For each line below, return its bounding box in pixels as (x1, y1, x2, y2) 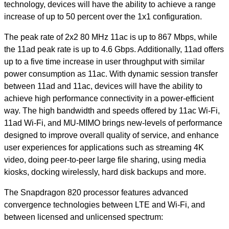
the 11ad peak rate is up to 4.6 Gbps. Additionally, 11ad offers (4, 44, 224, 54)
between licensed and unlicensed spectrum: (4, 212, 163, 221)
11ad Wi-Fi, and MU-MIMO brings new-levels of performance (4, 118, 222, 127)
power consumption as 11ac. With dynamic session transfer (4, 69, 218, 78)
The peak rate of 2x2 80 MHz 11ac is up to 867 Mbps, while (4, 32, 217, 41)
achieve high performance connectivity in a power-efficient (4, 94, 214, 103)
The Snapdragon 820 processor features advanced (4, 188, 188, 197)
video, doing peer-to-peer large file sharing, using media (4, 155, 206, 164)
